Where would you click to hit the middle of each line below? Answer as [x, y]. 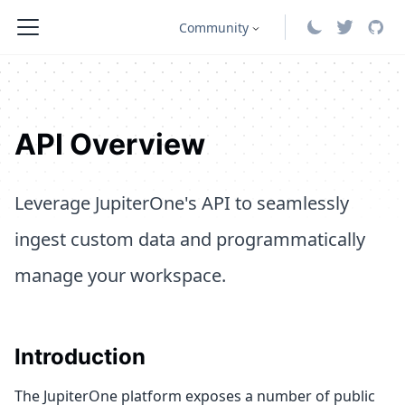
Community [213, 27]
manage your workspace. [120, 275]
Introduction [80, 357]
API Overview [110, 144]
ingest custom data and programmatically [190, 239]
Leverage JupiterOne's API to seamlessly [182, 203]
